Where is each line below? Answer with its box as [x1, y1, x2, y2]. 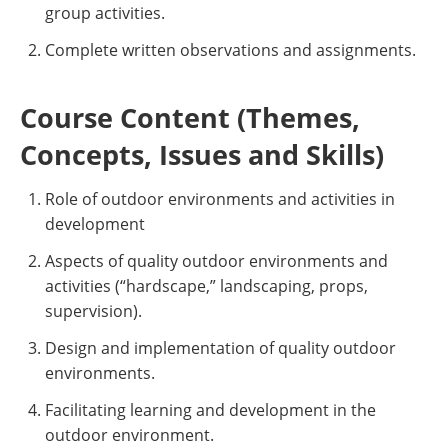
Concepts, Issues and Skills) [20, 136, 384, 173]
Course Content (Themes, [20, 99, 360, 136]
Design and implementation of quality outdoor [45, 337, 396, 359]
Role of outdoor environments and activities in [45, 188, 395, 210]
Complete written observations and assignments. [45, 39, 416, 61]
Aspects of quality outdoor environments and [45, 250, 388, 272]
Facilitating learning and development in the [45, 399, 376, 421]
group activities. [45, 2, 165, 24]
